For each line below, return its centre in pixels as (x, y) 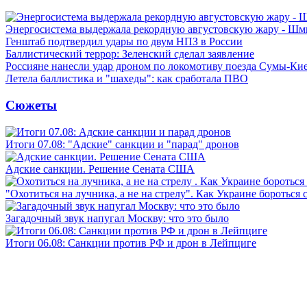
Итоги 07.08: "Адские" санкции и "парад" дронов (122, 144)
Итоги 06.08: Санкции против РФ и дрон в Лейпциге (131, 243)
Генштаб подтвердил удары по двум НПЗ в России (124, 42)
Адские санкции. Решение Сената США (100, 169)
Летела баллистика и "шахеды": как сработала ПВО (127, 79)
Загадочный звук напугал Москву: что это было (117, 218)
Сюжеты (31, 105)
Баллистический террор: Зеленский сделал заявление (130, 54)
